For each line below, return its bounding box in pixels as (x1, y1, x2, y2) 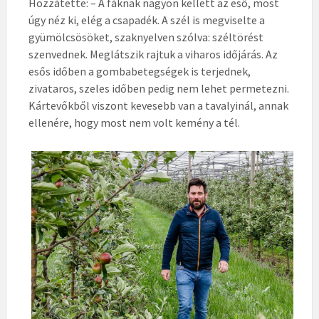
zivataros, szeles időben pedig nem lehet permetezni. (28, 80, 289, 95)
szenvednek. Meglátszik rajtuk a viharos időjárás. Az (28, 46, 278, 61)
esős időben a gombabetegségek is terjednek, (28, 63, 251, 78)
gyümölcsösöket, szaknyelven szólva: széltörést (28, 29, 263, 44)
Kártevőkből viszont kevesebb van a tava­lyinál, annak (28, 98, 288, 113)
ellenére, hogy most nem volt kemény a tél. (28, 115, 240, 130)
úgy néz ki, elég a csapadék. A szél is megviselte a (28, 12, 265, 27)
